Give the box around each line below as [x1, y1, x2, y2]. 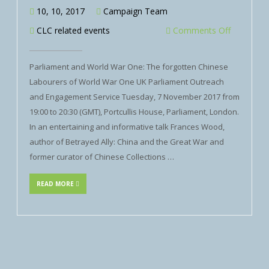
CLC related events [37, 25, 110, 36]
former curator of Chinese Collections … [29, 151, 174, 162]
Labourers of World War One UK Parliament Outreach [29, 76, 224, 87]
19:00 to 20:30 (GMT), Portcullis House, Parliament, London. [29, 106, 239, 117]
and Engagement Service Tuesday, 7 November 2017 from [29, 91, 240, 102]
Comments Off [173, 25, 231, 36]
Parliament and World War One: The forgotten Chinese [29, 61, 228, 72]
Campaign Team [103, 5, 168, 17]
